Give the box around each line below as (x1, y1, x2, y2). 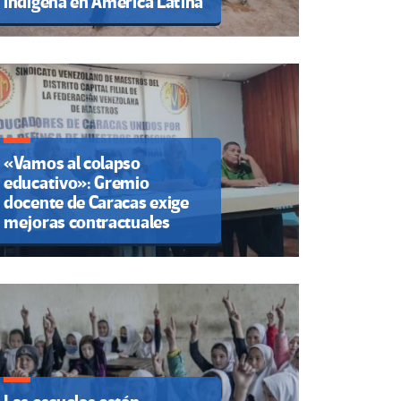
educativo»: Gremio (4, 171, 149, 194)
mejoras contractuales (4, 210, 170, 234)
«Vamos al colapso (4, 151, 141, 175)
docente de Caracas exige (4, 191, 189, 214)
